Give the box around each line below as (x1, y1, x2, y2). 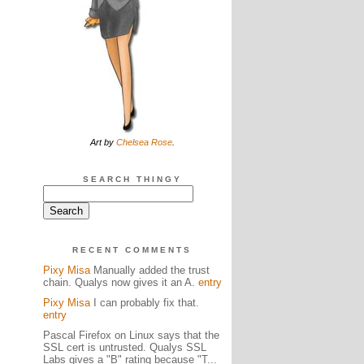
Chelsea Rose (115, 137, 172, 147)
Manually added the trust (89, 264, 210, 276)
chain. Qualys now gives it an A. (42, 276, 198, 288)
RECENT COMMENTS (72, 245, 192, 254)
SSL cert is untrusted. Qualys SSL (42, 341, 206, 353)
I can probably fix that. (89, 297, 199, 309)
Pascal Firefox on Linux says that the (42, 329, 219, 341)
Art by (89, 137, 116, 147)
